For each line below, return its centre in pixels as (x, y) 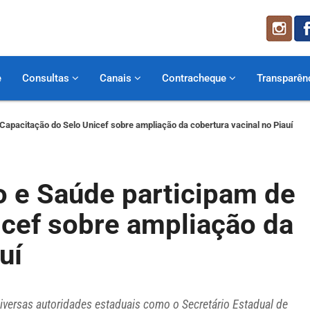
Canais (117, 78)
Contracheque (195, 78)
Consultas (47, 78)
